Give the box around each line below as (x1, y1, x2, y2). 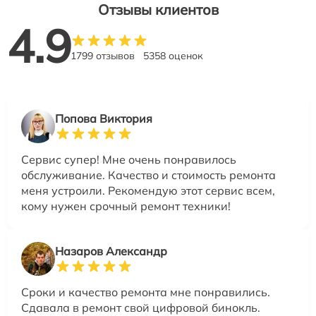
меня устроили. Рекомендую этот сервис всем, (21, 183, 275, 197)
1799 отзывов (71, 49, 135, 62)
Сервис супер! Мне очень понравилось (21, 152, 236, 166)
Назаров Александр (55, 243, 167, 258)
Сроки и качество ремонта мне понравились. (21, 284, 270, 299)
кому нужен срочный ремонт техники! (21, 198, 231, 213)
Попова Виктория (55, 111, 152, 126)
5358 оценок (143, 49, 203, 62)
